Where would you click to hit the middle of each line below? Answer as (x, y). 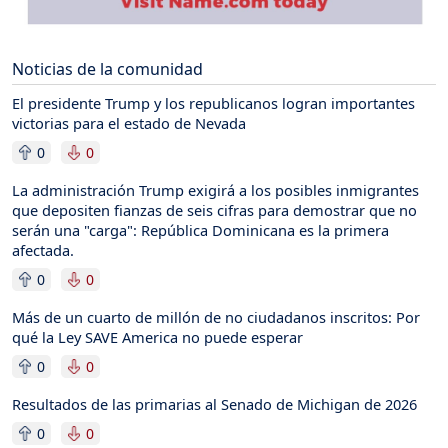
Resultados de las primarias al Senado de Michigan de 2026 (214, 403)
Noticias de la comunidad (107, 68)
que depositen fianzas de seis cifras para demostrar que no (214, 209)
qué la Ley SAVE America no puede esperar (157, 336)
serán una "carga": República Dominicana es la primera (200, 229)
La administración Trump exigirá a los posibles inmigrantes (215, 189)
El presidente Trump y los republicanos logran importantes (213, 102)
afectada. (43, 249)
